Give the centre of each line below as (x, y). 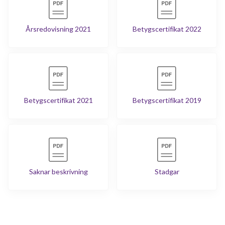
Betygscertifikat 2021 (58, 100)
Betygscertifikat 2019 (167, 100)
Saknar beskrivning (58, 172)
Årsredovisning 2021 (58, 29)
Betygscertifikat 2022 (167, 29)
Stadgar (167, 172)
